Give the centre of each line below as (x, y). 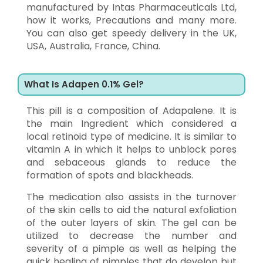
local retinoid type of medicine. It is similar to (131, 136)
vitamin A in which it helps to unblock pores (131, 149)
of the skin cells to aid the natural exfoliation (131, 210)
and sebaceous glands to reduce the (131, 162)
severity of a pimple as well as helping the (131, 248)
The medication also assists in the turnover (131, 197)
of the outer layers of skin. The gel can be (131, 222)
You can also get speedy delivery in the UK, (131, 33)
